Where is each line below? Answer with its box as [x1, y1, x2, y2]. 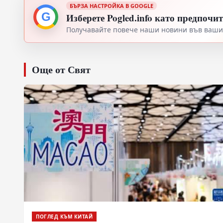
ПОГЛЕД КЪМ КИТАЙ [36, 213, 93, 220]
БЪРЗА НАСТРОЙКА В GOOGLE [70, 2, 153, 10]
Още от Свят [32, 62, 91, 77]
